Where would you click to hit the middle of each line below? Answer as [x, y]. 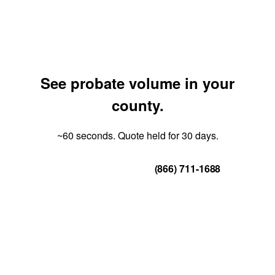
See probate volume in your [137, 83]
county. [137, 105]
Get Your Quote [90, 168]
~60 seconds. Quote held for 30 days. [137, 135]
